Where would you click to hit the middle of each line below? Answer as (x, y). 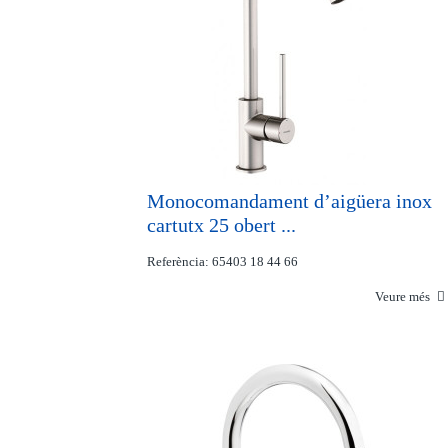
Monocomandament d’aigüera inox (289, 201)
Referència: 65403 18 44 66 (222, 261)
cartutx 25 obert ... (221, 225)
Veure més (404, 296)
